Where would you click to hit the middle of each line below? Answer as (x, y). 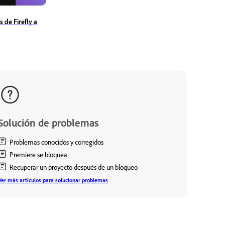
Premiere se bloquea (38, 154)
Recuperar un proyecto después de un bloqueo (74, 167)
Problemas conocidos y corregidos (57, 142)
